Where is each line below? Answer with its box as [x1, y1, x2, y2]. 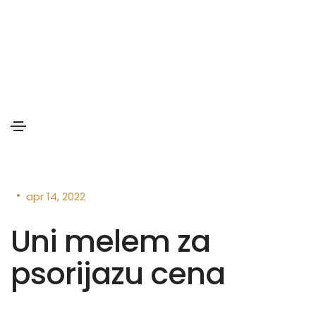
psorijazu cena [11, 253, 225, 295]
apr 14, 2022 [26, 189, 85, 204]
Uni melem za [11, 220, 210, 262]
